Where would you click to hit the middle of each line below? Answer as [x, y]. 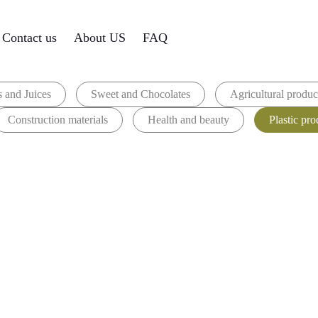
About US [100, 37]
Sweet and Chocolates [140, 94]
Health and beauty [188, 120]
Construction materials [57, 120]
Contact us [30, 37]
